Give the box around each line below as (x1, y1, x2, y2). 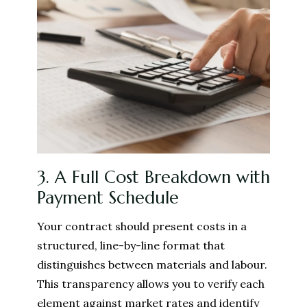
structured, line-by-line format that (37, 238, 225, 253)
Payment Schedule (37, 186, 179, 208)
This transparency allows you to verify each (37, 277, 265, 291)
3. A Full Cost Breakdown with (37, 166, 270, 188)
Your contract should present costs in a (37, 219, 247, 234)
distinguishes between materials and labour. (37, 258, 267, 272)
